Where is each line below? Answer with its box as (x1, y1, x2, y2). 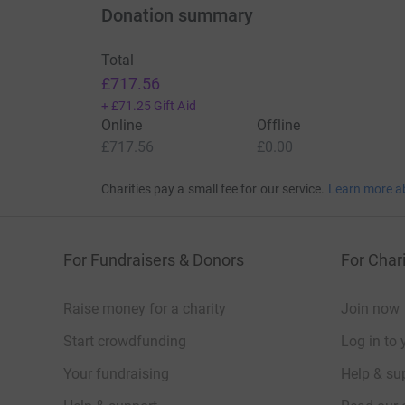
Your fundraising (63, 365, 169, 383)
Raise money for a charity (63, 300, 226, 318)
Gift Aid (154, 99, 196, 114)
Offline (256, 117, 301, 135)
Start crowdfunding (63, 333, 186, 351)
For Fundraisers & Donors (63, 250, 244, 270)
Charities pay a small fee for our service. (100, 182, 325, 197)
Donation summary (100, 5, 253, 27)
